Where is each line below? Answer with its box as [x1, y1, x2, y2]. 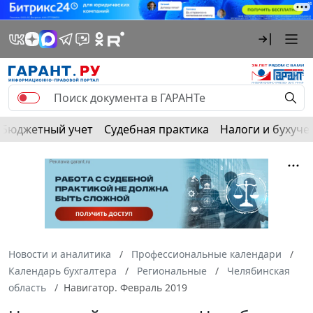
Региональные [137, 263, 207, 277]
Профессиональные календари [131, 247, 282, 261]
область [8, 280, 46, 294]
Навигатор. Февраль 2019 [64, 280, 187, 294]
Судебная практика [104, 121, 209, 137]
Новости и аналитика [8, 247, 111, 261]
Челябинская [227, 263, 290, 277]
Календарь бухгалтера [8, 263, 117, 277]
